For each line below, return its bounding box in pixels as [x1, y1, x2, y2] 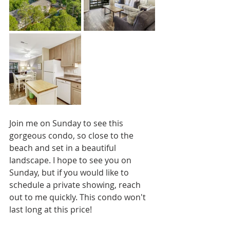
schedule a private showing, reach [9, 179, 143, 191]
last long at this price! [9, 204, 92, 216]
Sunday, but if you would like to [9, 167, 131, 179]
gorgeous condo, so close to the [9, 130, 136, 142]
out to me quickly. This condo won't [9, 191, 148, 203]
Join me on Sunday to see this [9, 118, 125, 129]
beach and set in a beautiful [9, 142, 118, 154]
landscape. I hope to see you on [9, 155, 133, 166]
